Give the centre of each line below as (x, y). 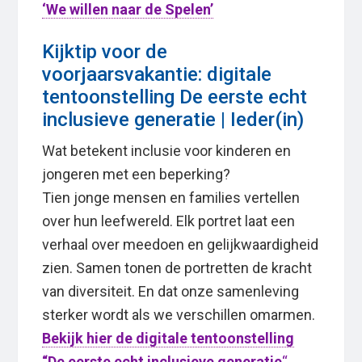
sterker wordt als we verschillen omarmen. (181, 315)
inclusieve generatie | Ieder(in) (173, 120)
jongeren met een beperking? (137, 175)
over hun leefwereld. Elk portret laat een (169, 221)
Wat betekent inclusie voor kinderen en (167, 151)
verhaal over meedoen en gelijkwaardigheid (181, 245)
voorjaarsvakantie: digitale (157, 75)
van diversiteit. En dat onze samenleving (171, 292)
